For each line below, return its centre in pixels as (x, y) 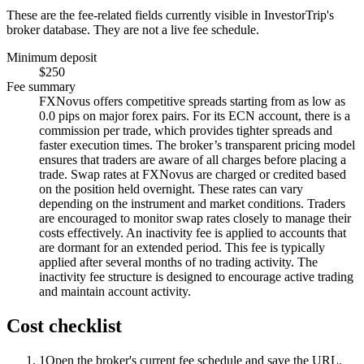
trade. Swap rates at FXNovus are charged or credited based (193, 174)
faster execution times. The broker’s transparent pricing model (197, 145)
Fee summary (41, 86)
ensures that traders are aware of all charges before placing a (193, 159)
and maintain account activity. (115, 291)
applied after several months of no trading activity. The (178, 262)
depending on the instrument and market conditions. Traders (192, 203)
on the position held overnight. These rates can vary (171, 188)
